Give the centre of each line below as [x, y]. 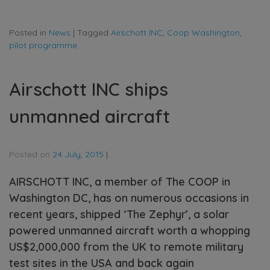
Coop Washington [203, 33]
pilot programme [43, 46]
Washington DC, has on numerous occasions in [129, 198]
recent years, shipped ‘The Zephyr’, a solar [119, 215]
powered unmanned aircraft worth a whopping [130, 231]
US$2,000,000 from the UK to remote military [126, 247]
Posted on [31, 155]
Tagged [94, 33]
